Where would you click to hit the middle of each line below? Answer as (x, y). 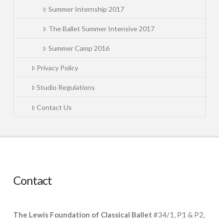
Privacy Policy (57, 68)
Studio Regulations (66, 88)
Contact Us (54, 107)
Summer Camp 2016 (79, 48)
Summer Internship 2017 (86, 9)
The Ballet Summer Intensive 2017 (101, 28)
